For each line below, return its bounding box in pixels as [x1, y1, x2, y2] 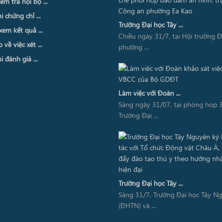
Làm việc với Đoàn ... [118, 88, 180, 98]
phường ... [118, 42, 149, 52]
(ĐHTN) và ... [118, 201, 156, 211]
